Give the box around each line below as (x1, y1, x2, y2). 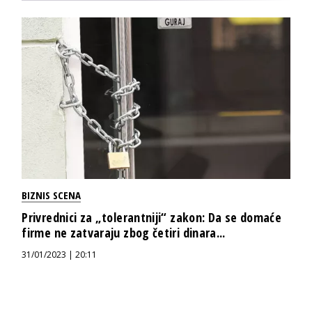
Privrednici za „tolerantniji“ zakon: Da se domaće (22, 208, 281, 226)
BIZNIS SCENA (22, 187, 81, 202)
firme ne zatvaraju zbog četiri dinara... (22, 224, 226, 241)
